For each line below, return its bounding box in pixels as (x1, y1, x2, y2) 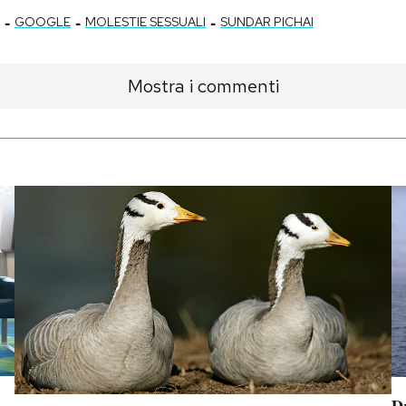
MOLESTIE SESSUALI (85, 14, 206, 31)
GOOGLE (14, 14, 71, 31)
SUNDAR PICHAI (220, 14, 314, 31)
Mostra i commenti (127, 74, 279, 99)
